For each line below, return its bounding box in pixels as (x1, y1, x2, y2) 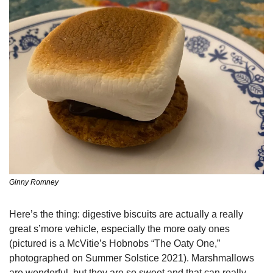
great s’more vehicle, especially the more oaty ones (9, 224, 230, 235)
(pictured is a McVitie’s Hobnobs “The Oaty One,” (9, 238, 220, 249)
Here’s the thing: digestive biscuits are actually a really (9, 209, 243, 220)
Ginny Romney (9, 178, 58, 187)
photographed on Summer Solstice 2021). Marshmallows (9, 253, 254, 264)
